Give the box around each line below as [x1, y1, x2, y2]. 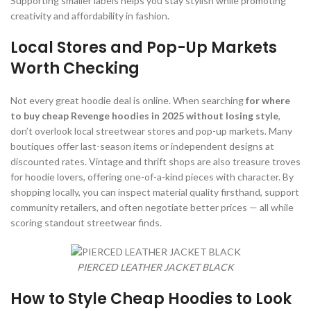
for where [246, 94, 290, 106]
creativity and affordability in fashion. [10, 9, 169, 22]
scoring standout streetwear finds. [10, 216, 162, 228]
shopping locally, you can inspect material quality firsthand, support [10, 185, 299, 198]
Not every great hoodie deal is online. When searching [10, 94, 246, 106]
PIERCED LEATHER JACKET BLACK [77, 260, 234, 273]
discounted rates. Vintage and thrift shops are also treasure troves [10, 155, 301, 167]
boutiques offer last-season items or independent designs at [10, 140, 274, 152]
